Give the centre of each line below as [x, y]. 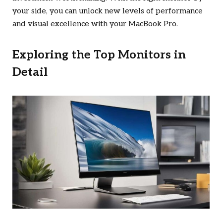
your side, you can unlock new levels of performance [108, 11]
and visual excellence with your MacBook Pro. [95, 24]
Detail [30, 73]
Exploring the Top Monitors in [99, 55]
